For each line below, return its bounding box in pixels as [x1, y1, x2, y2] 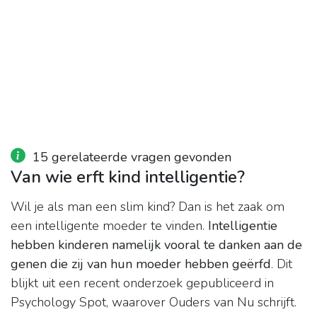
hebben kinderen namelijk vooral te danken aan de [11, 236, 302, 254]
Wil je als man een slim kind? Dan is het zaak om [11, 198, 284, 216]
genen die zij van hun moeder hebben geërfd [11, 255, 271, 273]
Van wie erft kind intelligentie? [11, 166, 245, 189]
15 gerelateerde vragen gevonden [33, 149, 231, 166]
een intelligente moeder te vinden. [11, 217, 208, 235]
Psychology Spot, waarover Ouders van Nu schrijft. [11, 294, 296, 311]
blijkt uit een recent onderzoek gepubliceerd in [11, 275, 274, 292]
